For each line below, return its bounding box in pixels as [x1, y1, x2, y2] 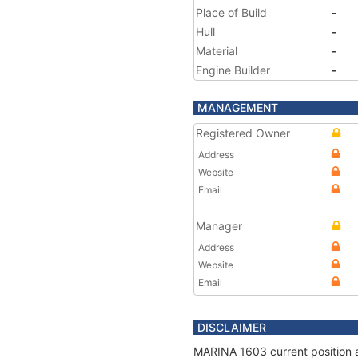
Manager [196, 219, 242, 233]
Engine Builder [196, 63, 270, 77]
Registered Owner [196, 126, 290, 140]
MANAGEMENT [197, 101, 278, 114]
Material [196, 44, 237, 58]
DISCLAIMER [197, 320, 266, 334]
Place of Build [196, 6, 267, 19]
